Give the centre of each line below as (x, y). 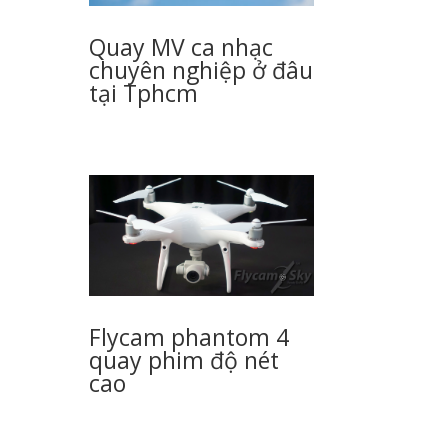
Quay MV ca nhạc (181, 47)
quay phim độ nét (184, 360)
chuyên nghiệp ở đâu (201, 70)
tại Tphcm (144, 93)
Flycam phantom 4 (189, 337)
